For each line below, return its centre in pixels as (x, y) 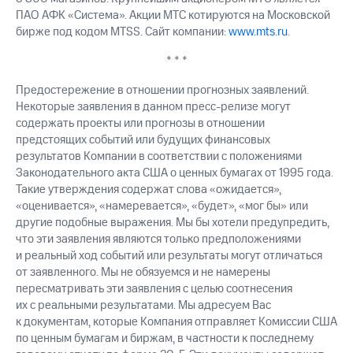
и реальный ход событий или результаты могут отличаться (169, 256)
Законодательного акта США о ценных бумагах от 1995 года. (175, 173)
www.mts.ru (258, 32)
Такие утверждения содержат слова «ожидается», (149, 190)
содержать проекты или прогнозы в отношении (140, 124)
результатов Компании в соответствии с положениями (159, 157)
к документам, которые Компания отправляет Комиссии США (176, 322)
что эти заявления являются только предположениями (158, 240)
